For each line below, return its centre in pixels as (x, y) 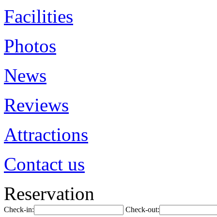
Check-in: (19, 209)
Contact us (44, 164)
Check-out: (142, 209)
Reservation (49, 194)
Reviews (36, 105)
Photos (30, 46)
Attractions (46, 134)
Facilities (39, 16)
